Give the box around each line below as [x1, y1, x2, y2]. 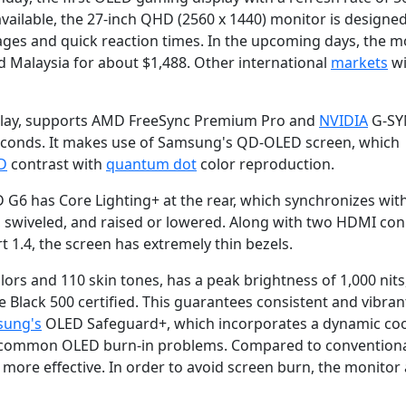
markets [331, 53, 388, 73]
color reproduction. [197, 154, 334, 175]
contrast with [7, 154, 106, 175]
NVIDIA [319, 111, 368, 131]
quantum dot [106, 154, 197, 175]
